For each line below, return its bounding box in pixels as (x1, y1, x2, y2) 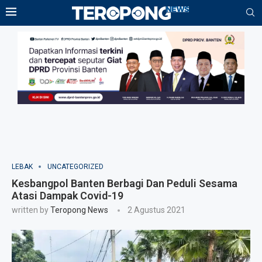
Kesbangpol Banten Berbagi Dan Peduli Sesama (12, 177, 237, 190)
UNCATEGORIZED (47, 163, 104, 171)
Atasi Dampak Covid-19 (12, 189, 123, 202)
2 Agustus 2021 (127, 205, 185, 215)
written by (12, 205, 50, 215)
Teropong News (50, 205, 108, 215)
